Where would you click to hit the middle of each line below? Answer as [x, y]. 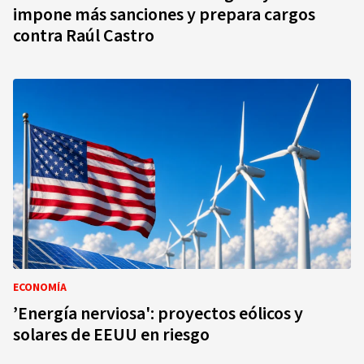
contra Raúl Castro [84, 36]
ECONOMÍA [40, 288]
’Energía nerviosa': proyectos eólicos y [158, 314]
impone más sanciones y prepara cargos [164, 15]
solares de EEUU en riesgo [111, 335]
